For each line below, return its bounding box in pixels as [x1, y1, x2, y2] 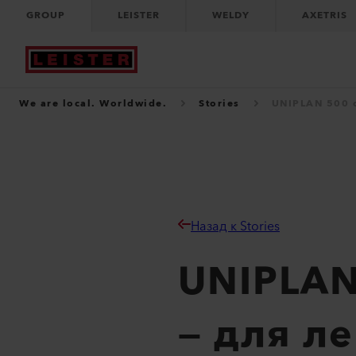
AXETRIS [302, 7, 347, 24]
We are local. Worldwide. [19, 95, 167, 112]
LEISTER [118, 7, 160, 24]
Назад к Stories [191, 215, 281, 238]
